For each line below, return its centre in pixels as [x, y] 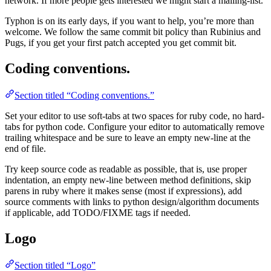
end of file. [25, 149]
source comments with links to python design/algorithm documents [132, 202]
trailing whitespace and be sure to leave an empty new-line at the [128, 138]
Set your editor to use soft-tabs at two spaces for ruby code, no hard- [135, 116]
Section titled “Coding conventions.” [84, 96]
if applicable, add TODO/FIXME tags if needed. [98, 213]
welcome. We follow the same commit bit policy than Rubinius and [133, 32]
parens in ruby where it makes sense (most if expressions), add [123, 191]
